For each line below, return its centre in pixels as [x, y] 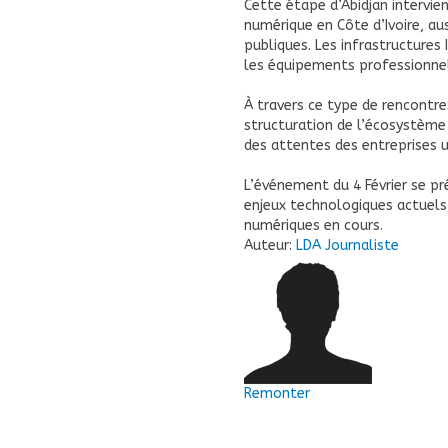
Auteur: [270, 245]
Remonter [277, 393]
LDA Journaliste [347, 245]
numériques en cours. [313, 225]
